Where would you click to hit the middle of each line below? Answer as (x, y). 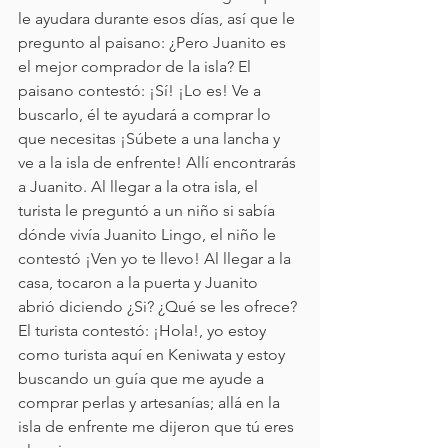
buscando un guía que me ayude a (143, 378)
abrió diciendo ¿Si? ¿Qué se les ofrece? (159, 306)
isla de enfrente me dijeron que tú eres (158, 426)
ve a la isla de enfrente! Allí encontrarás (159, 162)
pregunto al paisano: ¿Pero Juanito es (154, 42)
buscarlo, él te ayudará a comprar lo (146, 114)
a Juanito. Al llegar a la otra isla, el (140, 186)
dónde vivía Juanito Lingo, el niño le (149, 234)
